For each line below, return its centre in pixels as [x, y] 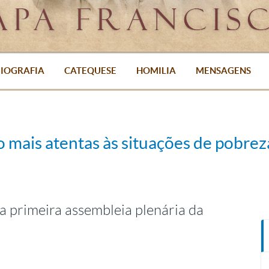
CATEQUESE [90, 71]
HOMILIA [156, 71]
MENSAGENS [223, 71]
